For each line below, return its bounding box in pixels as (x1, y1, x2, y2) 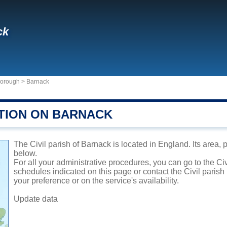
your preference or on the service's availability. (14, 176, 179, 185)
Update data (14, 195, 58, 203)
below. (14, 149, 37, 158)
